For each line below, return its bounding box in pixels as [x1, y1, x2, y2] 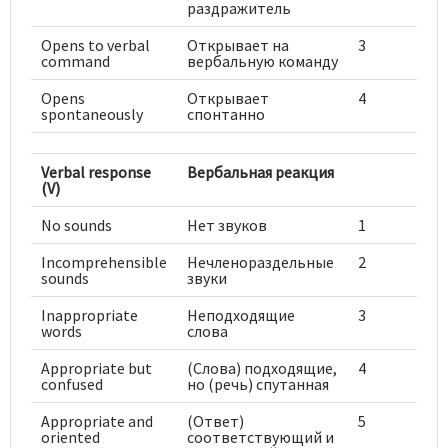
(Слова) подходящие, [187, 358, 337, 379]
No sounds [41, 215, 112, 236]
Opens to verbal [41, 35, 150, 56]
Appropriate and [41, 411, 153, 432]
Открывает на [187, 35, 289, 56]
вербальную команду [187, 51, 338, 72]
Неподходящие [187, 305, 295, 326]
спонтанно [187, 104, 265, 125]
